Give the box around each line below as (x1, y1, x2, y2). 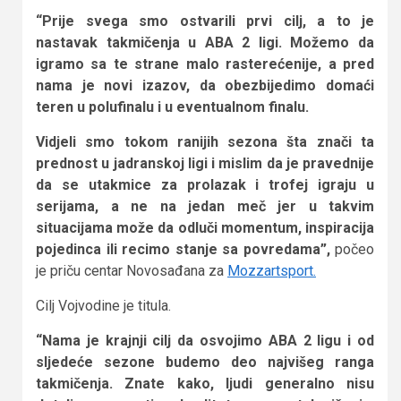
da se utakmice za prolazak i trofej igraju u (36, 175, 374, 193)
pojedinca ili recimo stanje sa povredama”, (36, 240, 330, 258)
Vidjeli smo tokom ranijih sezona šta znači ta (36, 132, 374, 150)
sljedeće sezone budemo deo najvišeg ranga (36, 353, 374, 371)
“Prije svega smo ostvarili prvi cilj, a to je (36, 12, 374, 30)
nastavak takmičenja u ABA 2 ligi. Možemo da (36, 33, 374, 51)
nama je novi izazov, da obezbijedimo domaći (36, 76, 374, 94)
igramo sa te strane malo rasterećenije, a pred (36, 55, 374, 73)
